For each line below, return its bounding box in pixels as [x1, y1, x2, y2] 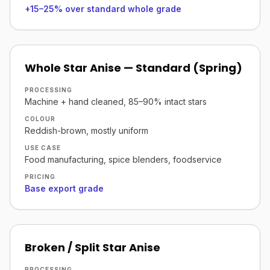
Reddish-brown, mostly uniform [25, 125, 148, 136]
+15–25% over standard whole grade [25, 4, 181, 14]
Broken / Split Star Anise [25, 240, 160, 255]
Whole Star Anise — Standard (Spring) [25, 60, 242, 75]
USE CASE [25, 144, 61, 151]
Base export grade [25, 183, 104, 193]
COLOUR [25, 115, 55, 122]
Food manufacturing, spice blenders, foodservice [25, 154, 222, 165]
